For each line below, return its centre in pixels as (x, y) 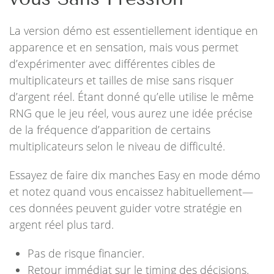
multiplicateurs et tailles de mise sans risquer (121, 80)
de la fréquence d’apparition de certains (110, 130)
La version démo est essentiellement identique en (134, 31)
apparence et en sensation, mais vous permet (124, 47)
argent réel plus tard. (61, 224)
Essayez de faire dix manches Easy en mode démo (135, 175)
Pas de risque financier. (86, 253)
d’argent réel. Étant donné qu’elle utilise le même (131, 97)
